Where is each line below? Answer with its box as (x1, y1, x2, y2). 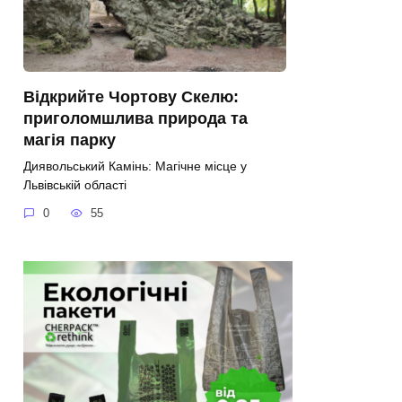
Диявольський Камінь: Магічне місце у (23, 158, 247, 173)
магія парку (23, 130, 116, 149)
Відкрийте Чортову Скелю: (23, 87, 239, 106)
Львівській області (23, 177, 127, 192)
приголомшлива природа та (23, 109, 248, 127)
